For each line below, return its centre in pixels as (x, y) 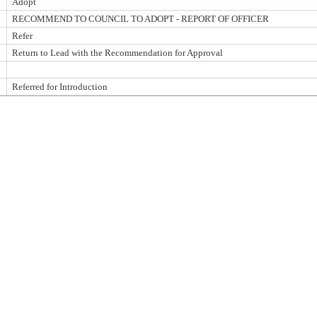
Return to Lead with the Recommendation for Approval (117, 53)
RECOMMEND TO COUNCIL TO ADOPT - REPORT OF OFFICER (140, 19)
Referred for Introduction (60, 87)
